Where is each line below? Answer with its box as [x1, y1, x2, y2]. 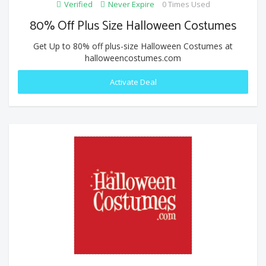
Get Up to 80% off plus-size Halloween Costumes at [33, 40, 233, 52]
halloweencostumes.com [85, 52, 181, 64]
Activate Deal [109, 76, 157, 87]
